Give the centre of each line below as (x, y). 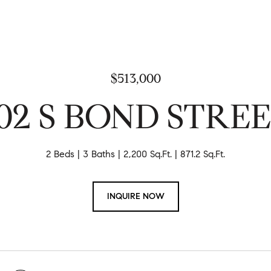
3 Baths (99, 154)
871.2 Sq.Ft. (203, 154)
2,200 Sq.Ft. (148, 154)
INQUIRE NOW (135, 196)
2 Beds (60, 154)
